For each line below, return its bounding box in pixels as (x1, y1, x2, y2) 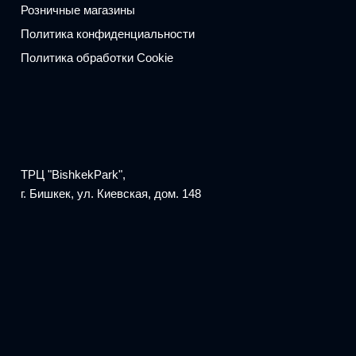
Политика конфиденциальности (20, 26, 195, 41)
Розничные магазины (20, 2, 135, 17)
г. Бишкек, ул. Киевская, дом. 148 (20, 187, 201, 200)
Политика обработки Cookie (20, 50, 173, 64)
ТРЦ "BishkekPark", (20, 168, 126, 181)
